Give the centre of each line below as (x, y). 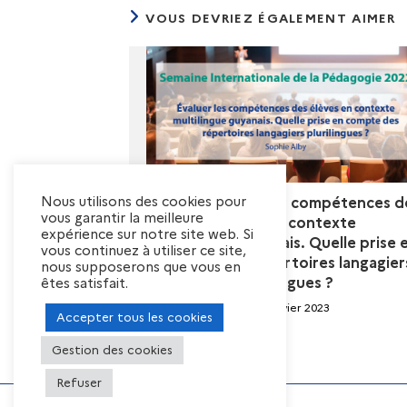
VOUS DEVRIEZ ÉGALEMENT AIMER (271, 18)
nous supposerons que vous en (141, 267)
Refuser (79, 382)
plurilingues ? (286, 283)
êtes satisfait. (84, 283)
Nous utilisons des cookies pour (144, 202)
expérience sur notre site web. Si (147, 234)
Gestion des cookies (112, 350)
